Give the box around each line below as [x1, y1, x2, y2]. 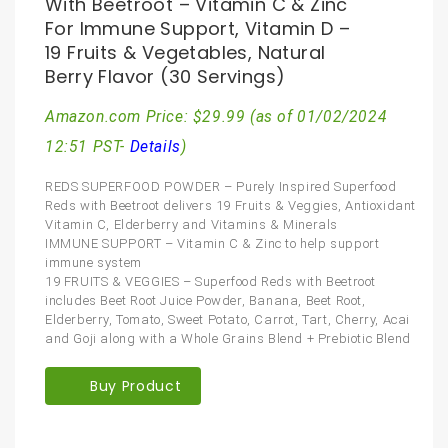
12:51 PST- [45, 137, 130, 156]
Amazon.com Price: [45, 107, 193, 126]
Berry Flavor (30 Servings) [45, 63, 286, 89]
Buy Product [90, 375, 182, 396]
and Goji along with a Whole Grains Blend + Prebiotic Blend [45, 330, 411, 346]
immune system [45, 254, 142, 270]
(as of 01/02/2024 [245, 107, 388, 126]
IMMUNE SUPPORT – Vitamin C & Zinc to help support [45, 235, 380, 251]
